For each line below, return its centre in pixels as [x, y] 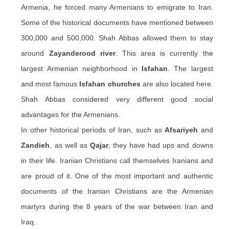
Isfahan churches [110, 84]
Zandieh [36, 145]
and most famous [50, 84]
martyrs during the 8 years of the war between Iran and [117, 207]
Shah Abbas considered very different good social [117, 99]
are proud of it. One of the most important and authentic [117, 176]
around [35, 53]
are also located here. [177, 84]
